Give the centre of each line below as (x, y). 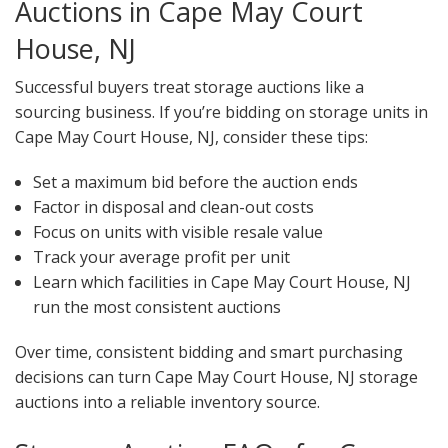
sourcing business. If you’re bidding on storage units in (221, 112)
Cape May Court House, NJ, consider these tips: (191, 137)
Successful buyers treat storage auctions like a (189, 87)
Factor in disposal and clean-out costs (173, 207)
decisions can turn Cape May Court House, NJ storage (216, 377)
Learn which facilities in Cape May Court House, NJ (221, 282)
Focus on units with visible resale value (177, 232)
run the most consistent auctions (156, 307)
